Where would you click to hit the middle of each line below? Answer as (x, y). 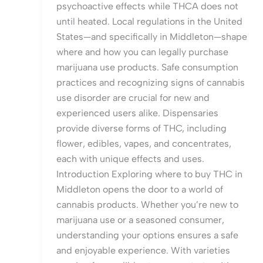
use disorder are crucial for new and (133, 98)
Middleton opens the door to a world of (140, 190)
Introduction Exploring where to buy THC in (149, 174)
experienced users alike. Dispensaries (137, 113)
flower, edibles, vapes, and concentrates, (144, 144)
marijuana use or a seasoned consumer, (140, 220)
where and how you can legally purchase (142, 52)
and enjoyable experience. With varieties (143, 251)
